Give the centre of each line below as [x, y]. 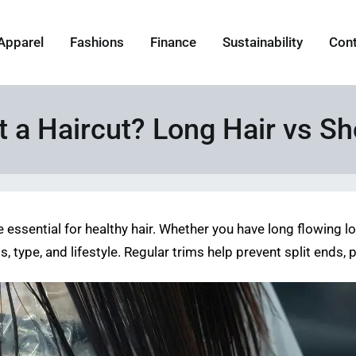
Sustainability [263, 43]
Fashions [97, 43]
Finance [174, 43]
